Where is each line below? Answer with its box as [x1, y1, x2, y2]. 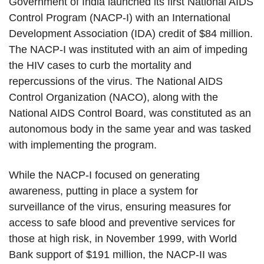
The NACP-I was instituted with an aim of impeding [9, 44, 247, 56]
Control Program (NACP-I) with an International [9, 12, 230, 24]
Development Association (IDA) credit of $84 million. [9, 28, 253, 40]
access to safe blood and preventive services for [9, 217, 235, 229]
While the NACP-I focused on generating [9, 169, 200, 181]
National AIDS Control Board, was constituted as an [9, 107, 251, 120]
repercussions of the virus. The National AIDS [9, 75, 223, 88]
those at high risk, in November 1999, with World [9, 233, 237, 245]
